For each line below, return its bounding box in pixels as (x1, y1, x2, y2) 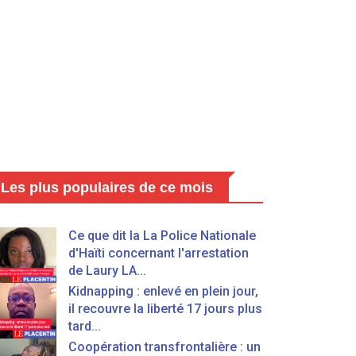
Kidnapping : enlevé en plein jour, (68, 284, 258, 299)
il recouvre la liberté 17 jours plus (68, 301, 262, 316)
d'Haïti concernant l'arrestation (68, 246, 249, 261)
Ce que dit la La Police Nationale (68, 228, 256, 243)
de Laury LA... (68, 263, 146, 278)
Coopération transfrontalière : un (68, 339, 261, 354)
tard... (68, 319, 101, 334)
